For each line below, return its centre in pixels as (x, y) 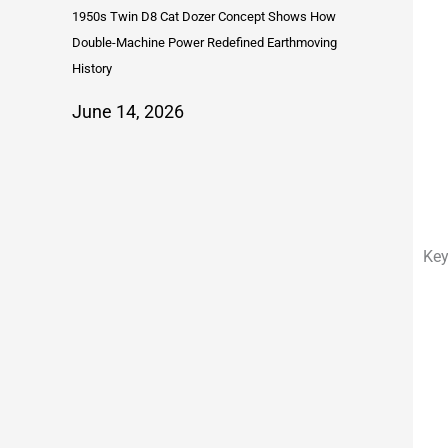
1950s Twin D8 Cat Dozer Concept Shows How (204, 17)
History (92, 69)
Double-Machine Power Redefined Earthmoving (204, 43)
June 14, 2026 (128, 112)
